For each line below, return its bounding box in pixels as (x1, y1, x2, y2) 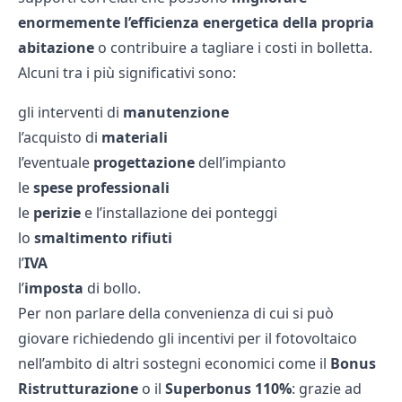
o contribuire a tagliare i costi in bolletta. (94, 37, 372, 57)
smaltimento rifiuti (34, 227, 172, 248)
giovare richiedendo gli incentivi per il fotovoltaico (18, 328, 357, 348)
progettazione (93, 152, 198, 172)
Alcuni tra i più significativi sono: (18, 62, 236, 83)
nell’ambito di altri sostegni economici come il (18, 353, 330, 373)
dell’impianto (198, 152, 286, 172)
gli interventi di (18, 101, 123, 122)
